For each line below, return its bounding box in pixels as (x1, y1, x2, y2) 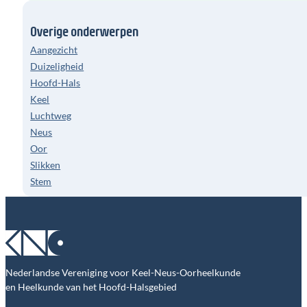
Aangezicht (30, 43, 78, 56)
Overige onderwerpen (30, 22, 139, 39)
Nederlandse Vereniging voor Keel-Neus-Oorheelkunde (5, 266, 241, 278)
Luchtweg (30, 109, 72, 121)
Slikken (30, 158, 61, 171)
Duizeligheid (30, 60, 84, 72)
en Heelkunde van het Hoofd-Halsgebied (5, 280, 177, 293)
